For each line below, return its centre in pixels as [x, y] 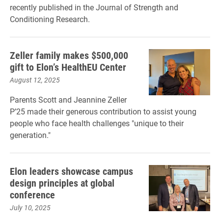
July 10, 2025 [30, 207]
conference [32, 194]
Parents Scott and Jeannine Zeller [68, 99]
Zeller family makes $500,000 [69, 55]
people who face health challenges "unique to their [97, 123]
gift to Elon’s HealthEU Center [68, 67]
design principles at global [62, 183]
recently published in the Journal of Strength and [94, 7]
